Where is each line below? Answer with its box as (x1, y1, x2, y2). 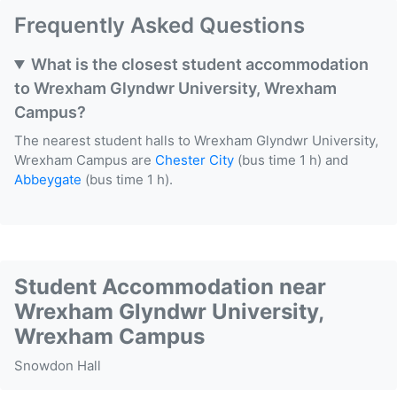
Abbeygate (14, 171, 82, 189)
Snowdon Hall (14, 357, 101, 375)
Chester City (155, 152, 234, 169)
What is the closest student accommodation (31, 55, 370, 74)
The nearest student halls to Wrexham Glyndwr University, (14, 132, 378, 150)
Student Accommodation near (14, 274, 326, 300)
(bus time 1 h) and (234, 152, 348, 169)
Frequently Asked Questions (14, 12, 305, 39)
